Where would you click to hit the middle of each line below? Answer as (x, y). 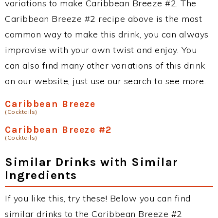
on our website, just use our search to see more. (105, 81)
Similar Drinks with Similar (92, 162)
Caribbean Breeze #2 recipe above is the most (103, 18)
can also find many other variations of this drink (105, 65)
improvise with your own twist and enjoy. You (101, 50)
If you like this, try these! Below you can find (98, 198)
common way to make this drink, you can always (107, 34)
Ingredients (41, 175)
